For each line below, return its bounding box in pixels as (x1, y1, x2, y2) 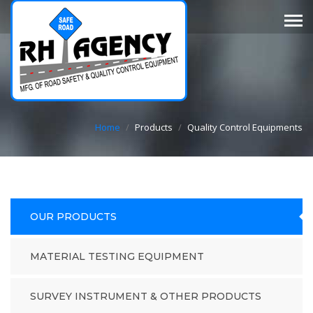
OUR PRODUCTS (30, 210, 117, 223)
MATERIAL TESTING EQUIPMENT (30, 250, 204, 263)
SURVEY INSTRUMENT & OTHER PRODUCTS (30, 290, 261, 303)
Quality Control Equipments (187, 121, 303, 133)
